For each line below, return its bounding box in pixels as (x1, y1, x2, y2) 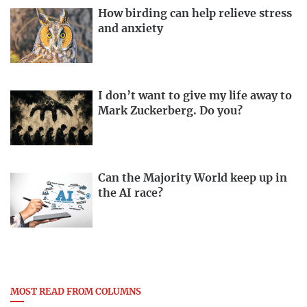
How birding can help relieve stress (98, 8, 292, 20)
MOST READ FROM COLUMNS (10, 287, 141, 297)
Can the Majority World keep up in (98, 172, 287, 184)
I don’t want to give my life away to (98, 90, 292, 101)
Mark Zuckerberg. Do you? (98, 105, 243, 116)
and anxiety (98, 23, 163, 35)
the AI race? (98, 187, 163, 199)
